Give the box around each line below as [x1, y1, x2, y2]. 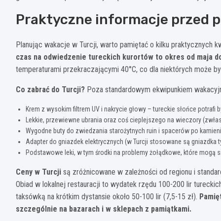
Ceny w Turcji [16, 167, 61, 177]
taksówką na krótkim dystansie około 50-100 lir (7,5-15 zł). [16, 191, 199, 201]
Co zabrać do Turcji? [16, 84, 85, 94]
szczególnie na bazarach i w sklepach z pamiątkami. [16, 204, 191, 214]
